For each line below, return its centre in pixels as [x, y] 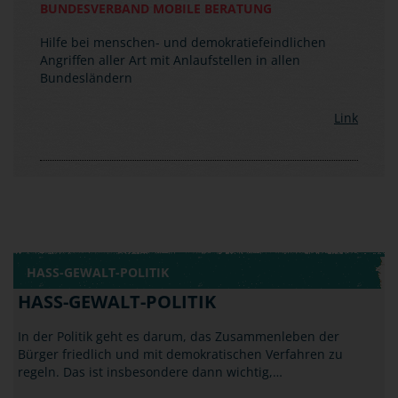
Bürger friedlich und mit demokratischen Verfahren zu [180, 265]
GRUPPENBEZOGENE [106, 365]
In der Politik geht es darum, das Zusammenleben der [179, 247]
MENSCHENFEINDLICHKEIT [134, 382]
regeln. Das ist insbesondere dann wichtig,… [150, 283]
